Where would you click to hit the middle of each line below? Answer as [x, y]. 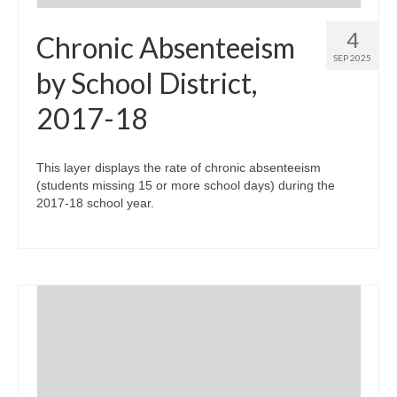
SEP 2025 [352, 58]
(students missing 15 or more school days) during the [186, 185]
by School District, [147, 83]
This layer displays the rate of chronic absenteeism [179, 167]
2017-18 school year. [95, 203]
